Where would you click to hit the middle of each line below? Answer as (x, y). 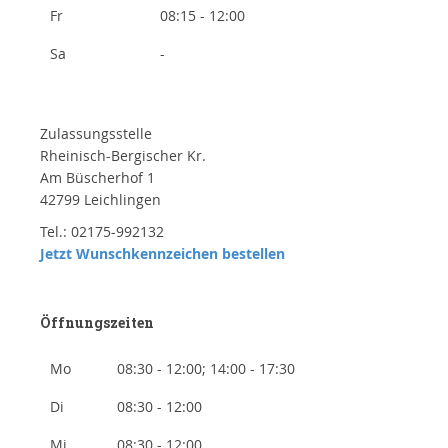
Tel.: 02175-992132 (102, 232)
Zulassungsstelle (96, 134)
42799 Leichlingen (100, 200)
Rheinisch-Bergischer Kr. (123, 156)
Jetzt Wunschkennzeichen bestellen (162, 254)
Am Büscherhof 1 (97, 178)
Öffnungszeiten (97, 323)
